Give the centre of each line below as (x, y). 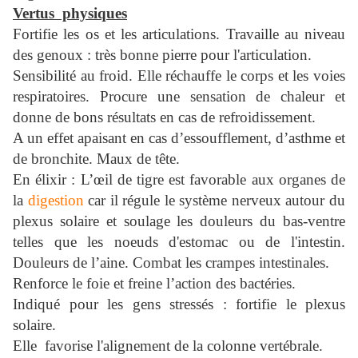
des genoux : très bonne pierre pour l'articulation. (162, 55)
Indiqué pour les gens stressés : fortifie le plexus (179, 304)
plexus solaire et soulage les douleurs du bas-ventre (179, 221)
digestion (58, 201)
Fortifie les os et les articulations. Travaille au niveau (179, 34)
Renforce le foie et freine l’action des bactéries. (154, 284)
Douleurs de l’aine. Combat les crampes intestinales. (171, 263)
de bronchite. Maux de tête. (96, 159)
